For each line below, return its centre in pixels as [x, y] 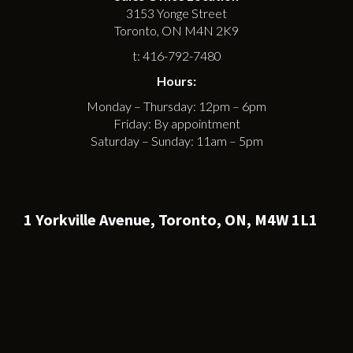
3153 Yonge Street [176, 13]
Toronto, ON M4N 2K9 [176, 30]
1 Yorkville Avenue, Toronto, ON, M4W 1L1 [171, 219]
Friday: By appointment [176, 123]
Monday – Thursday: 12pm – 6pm [176, 106]
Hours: [176, 80]
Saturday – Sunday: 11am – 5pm [176, 140]
